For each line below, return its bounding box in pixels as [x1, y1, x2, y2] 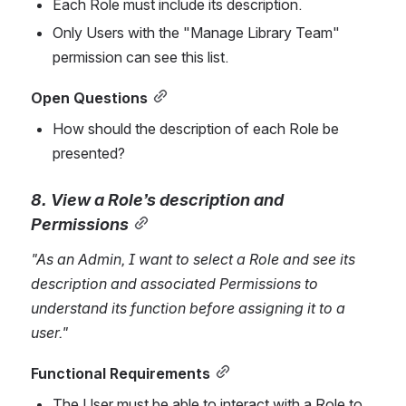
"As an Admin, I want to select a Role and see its [31, 250, 355, 269]
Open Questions [31, 89, 148, 108]
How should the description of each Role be [53, 120, 339, 139]
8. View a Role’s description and [31, 189, 284, 210]
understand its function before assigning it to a [31, 299, 345, 318]
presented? [53, 144, 125, 163]
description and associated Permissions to [31, 275, 318, 294]
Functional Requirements [31, 364, 210, 383]
